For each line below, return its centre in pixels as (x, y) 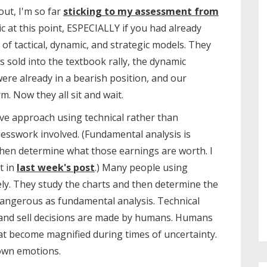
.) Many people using (141, 167)
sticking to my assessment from (141, 11)
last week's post (56, 167)
